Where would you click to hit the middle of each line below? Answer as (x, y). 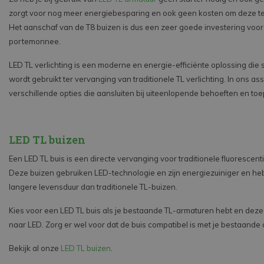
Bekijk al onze (35, 248)
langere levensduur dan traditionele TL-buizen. (93, 187)
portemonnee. (36, 42)
